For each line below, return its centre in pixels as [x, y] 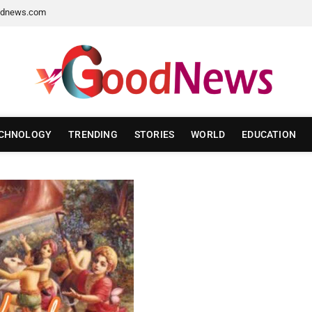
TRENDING [93, 134]
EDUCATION [269, 134]
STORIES [154, 134]
